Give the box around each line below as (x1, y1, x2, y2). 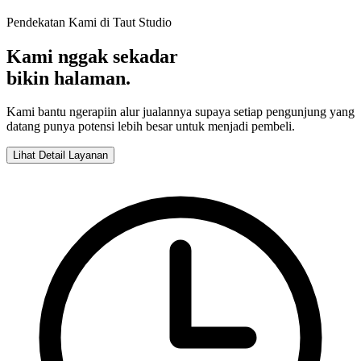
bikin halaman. (6, 67, 131, 89)
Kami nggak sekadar (6, 45, 178, 67)
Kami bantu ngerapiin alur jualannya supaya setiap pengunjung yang (6, 105, 355, 119)
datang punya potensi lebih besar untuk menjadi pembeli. (6, 119, 295, 134)
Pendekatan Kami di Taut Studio (6, 15, 172, 29)
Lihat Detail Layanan (13, 149, 108, 162)
